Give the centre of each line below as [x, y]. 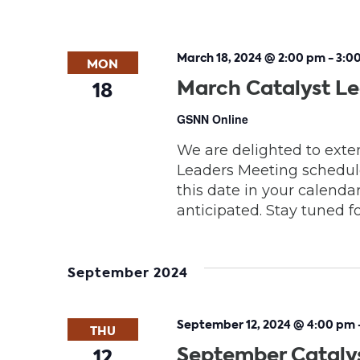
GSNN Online [212, 119]
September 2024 [128, 272]
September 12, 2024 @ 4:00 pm [266, 324]
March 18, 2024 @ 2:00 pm [251, 58]
